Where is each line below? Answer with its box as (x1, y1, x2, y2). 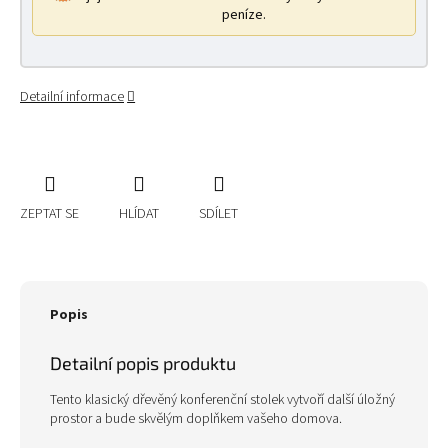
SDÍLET (199, 204, 238, 224)
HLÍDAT (119, 204, 159, 224)
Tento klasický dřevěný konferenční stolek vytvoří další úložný (50, 390, 395, 410)
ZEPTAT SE (20, 204, 79, 224)
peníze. (221, 5, 266, 26)
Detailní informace (20, 87, 124, 108)
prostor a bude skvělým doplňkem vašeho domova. (50, 409, 342, 429)
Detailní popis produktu (50, 352, 236, 374)
